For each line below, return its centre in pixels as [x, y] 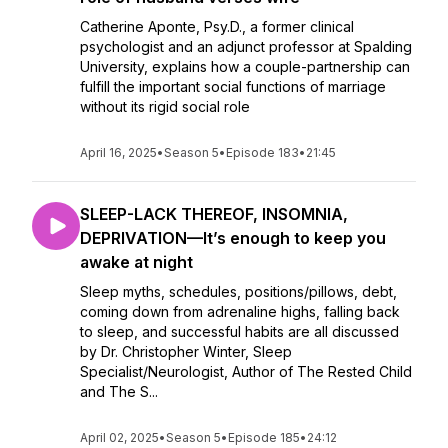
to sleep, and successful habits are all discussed [239, 331]
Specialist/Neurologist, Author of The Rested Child [246, 371]
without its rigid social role [165, 106]
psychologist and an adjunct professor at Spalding [246, 46]
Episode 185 [264, 437]
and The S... [119, 391]
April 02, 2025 [119, 437]
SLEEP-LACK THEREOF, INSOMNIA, [214, 214]
